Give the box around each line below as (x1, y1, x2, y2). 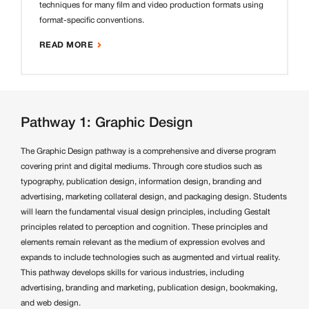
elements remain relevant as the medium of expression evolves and (21, 238, 265, 246)
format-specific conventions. (39, 16, 144, 24)
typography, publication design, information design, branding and (21, 177, 261, 186)
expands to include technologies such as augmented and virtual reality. (21, 253, 280, 261)
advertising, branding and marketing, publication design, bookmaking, (21, 283, 277, 292)
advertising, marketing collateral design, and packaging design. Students (21, 192, 287, 201)
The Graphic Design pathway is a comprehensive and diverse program (21, 147, 276, 155)
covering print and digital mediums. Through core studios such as (21, 162, 262, 170)
